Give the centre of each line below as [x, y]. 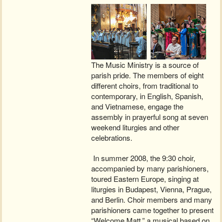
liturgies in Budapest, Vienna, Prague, [152, 189]
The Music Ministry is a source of [145, 65]
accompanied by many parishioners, [150, 168]
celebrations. [112, 138]
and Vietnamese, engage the [138, 107]
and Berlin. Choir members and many [152, 200]
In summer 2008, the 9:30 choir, [143, 158]
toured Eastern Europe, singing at [145, 179]
